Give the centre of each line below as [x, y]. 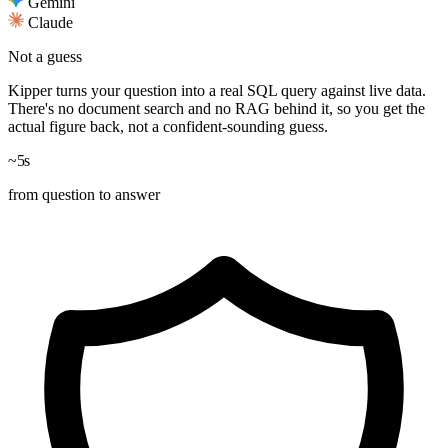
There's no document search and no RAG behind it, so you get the [216, 109]
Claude [50, 23]
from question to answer [84, 195]
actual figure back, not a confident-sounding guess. [168, 127]
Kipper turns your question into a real [127, 91]
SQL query [282, 91]
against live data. [371, 91]
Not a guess [45, 57]
